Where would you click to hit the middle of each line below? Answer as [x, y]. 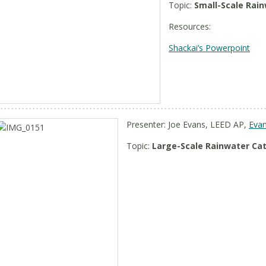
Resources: [190, 26]
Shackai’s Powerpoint [209, 48]
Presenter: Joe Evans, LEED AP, [188, 124]
